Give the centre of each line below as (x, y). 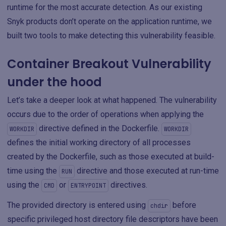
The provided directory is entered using (77, 205)
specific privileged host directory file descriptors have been (112, 219)
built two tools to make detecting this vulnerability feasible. (111, 35)
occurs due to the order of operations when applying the (105, 114)
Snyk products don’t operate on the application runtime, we (109, 21)
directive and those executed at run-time (147, 171)
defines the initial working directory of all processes (99, 142)
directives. (128, 185)
